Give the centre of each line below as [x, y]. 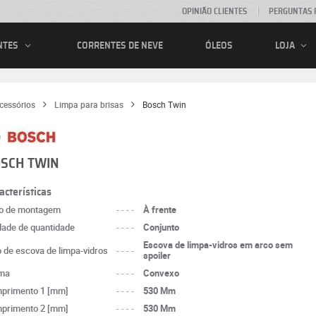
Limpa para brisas [89, 104]
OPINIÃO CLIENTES [215, 11]
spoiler [157, 255]
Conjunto [162, 227]
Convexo [162, 273]
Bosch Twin [164, 104]
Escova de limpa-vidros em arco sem [218, 245]
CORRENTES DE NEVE [120, 45]
